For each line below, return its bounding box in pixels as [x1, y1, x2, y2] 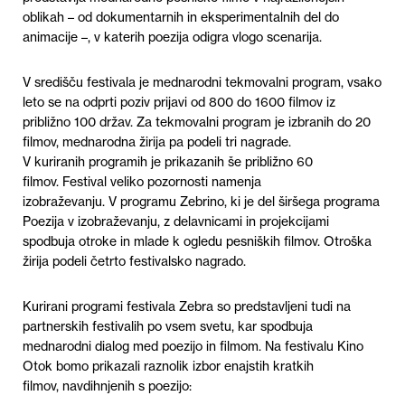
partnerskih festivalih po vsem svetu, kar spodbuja [23, 317, 313, 334]
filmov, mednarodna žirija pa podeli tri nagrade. [23, 133, 291, 150]
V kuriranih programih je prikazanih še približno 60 [23, 153, 313, 170]
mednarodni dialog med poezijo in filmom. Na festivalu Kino [23, 337, 363, 354]
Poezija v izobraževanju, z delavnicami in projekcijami [23, 212, 329, 230]
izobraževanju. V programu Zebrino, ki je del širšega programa [23, 193, 380, 210]
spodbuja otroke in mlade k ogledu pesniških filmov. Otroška [23, 232, 372, 250]
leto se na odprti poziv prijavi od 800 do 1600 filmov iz [23, 93, 335, 110]
